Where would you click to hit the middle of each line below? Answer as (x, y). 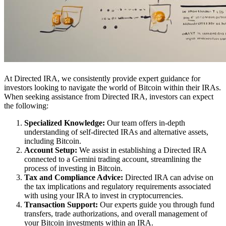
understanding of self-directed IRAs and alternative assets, (116, 132)
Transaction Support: (61, 205)
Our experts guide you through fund (156, 205)
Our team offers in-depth (145, 123)
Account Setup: (51, 150)
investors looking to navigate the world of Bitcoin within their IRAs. (112, 88)
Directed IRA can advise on (168, 177)
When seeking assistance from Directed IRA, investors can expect (109, 97)
